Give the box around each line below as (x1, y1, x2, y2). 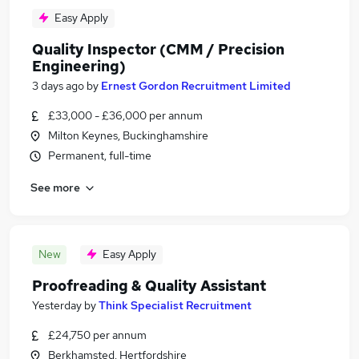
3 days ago (32, 79, 84, 93)
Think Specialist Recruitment (99, 298, 252, 313)
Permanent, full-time (48, 148, 151, 163)
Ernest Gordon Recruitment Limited (101, 79, 291, 93)
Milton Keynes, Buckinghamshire (48, 128, 208, 143)
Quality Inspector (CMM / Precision (32, 40, 284, 58)
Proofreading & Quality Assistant (32, 276, 266, 295)
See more (30, 179, 80, 195)
